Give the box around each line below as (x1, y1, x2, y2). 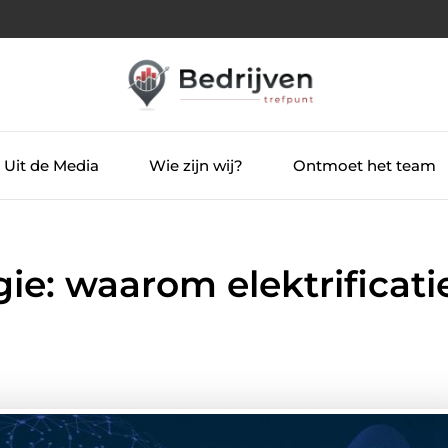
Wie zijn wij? (148, 155, 243, 175)
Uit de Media (3, 155, 99, 175)
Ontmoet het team (292, 155, 436, 175)
